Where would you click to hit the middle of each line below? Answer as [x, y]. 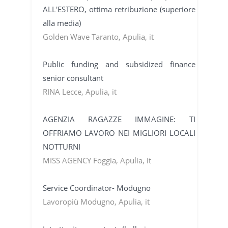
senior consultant [73, 78]
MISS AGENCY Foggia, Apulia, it [97, 160]
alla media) [62, 23]
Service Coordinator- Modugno [96, 188]
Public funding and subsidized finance [119, 64]
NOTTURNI [61, 146]
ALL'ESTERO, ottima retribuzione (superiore [119, 9]
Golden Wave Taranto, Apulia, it [98, 36]
